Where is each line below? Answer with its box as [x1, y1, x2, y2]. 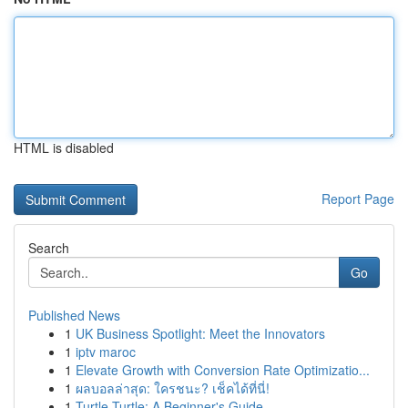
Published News [28, 306, 120, 324]
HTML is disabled [14, 138, 114, 157]
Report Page [321, 189, 394, 208]
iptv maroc [76, 342, 136, 361]
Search [28, 239, 69, 257]
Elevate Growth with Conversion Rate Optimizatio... [76, 361, 370, 379]
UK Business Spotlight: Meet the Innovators [76, 324, 325, 342]
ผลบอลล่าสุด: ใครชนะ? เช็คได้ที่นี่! [76, 379, 270, 397]
